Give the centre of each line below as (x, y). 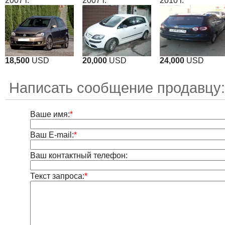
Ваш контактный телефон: (79, 156)
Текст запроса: (57, 176)
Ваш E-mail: (52, 135)
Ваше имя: (50, 115)
